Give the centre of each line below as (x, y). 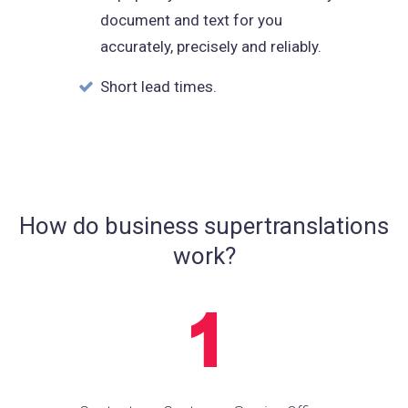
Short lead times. (158, 86)
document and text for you (191, 20)
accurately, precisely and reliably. (211, 46)
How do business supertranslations (204, 225)
